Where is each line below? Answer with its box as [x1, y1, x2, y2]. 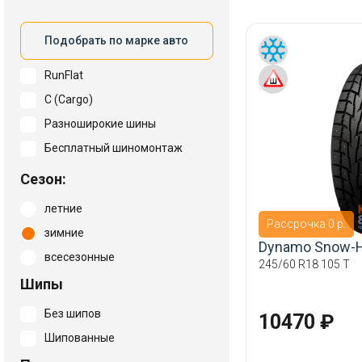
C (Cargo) [44, 93, 93, 106]
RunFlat [44, 69, 83, 82]
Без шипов [44, 307, 101, 320]
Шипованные [44, 331, 115, 344]
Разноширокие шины [44, 117, 156, 130]
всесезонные [44, 250, 115, 263]
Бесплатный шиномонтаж [44, 141, 183, 154]
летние [44, 202, 82, 215]
